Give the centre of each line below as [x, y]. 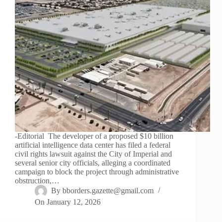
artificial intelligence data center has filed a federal [93, 145]
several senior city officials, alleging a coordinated [93, 163]
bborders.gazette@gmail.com [108, 191]
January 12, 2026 [74, 202]
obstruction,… [37, 181]
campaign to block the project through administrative [97, 172]
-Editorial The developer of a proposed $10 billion [94, 136]
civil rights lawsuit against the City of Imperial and [93, 154]
